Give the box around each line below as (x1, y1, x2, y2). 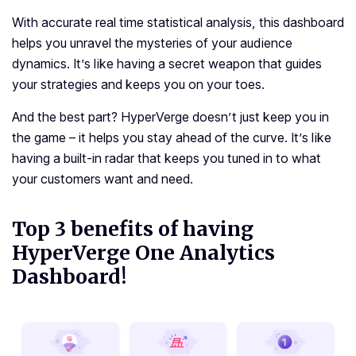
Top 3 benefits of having (12, 216, 253, 242)
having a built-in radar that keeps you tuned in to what (12, 150, 321, 167)
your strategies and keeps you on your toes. (12, 76, 265, 93)
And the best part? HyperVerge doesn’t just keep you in (12, 109, 329, 126)
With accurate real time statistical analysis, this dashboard (12, 14, 344, 31)
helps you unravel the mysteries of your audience (12, 35, 292, 52)
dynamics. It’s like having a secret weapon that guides (12, 56, 322, 72)
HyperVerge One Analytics (12, 240, 275, 266)
